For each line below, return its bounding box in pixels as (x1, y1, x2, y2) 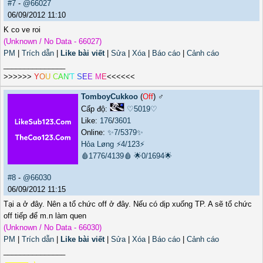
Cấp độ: (81, 104, 110, 114)
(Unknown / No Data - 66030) (4, 223, 102, 232)
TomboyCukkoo (81, 92, 138, 102)
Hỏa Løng (81, 140, 114, 149)
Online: (81, 128, 107, 137)
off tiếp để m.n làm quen (4, 211, 86, 221)
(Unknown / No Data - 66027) (4, 37, 102, 46)
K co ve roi (4, 25, 41, 35)
